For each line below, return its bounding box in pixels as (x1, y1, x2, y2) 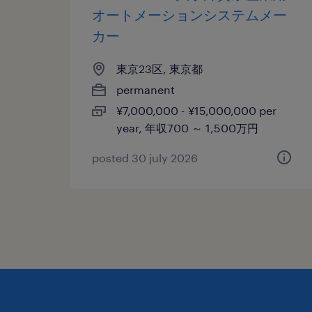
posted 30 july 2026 (92, 150, 198, 164)
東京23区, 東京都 (116, 61, 203, 75)
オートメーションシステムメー (92, 6, 287, 23)
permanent (116, 82, 175, 96)
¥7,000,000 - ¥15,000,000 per (116, 103, 276, 117)
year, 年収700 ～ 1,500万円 (116, 120, 258, 134)
